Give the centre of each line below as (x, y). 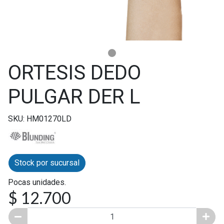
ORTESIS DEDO (74, 72)
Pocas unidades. (37, 182)
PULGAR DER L (74, 96)
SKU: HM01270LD (40, 118)
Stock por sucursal (47, 162)
